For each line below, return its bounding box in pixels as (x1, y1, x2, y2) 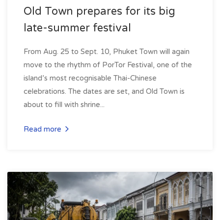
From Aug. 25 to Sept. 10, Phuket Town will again (24, 47, 190, 56)
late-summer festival (24, 21, 131, 34)
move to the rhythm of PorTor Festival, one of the (24, 60, 192, 69)
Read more (24, 124, 63, 134)
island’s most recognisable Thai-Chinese (24, 73, 157, 82)
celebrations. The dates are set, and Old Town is (24, 86, 185, 96)
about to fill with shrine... (24, 100, 105, 109)
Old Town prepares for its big (24, 4, 175, 18)
